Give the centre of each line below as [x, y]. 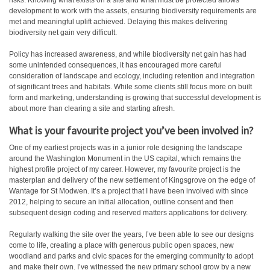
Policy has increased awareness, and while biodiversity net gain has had [128, 54]
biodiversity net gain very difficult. [63, 33]
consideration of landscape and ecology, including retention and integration [132, 76]
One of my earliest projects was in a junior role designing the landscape [126, 148]
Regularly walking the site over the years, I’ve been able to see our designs [131, 234]
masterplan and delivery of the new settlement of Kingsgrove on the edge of [132, 180]
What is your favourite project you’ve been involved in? [131, 130]
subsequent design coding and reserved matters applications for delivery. [128, 213]
